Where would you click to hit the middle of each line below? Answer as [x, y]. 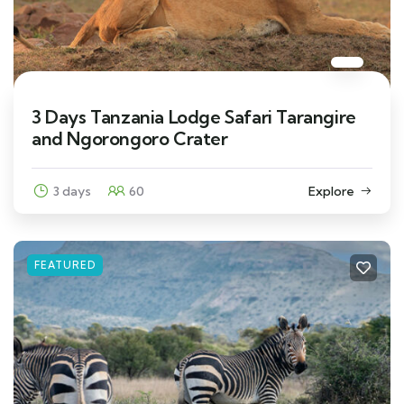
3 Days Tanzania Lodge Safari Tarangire [194, 116]
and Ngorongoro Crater [130, 138]
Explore [331, 191]
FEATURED [65, 265]
